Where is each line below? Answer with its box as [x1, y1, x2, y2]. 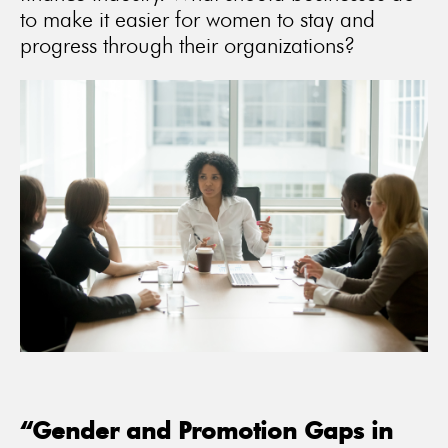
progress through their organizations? [20, 32, 355, 58]
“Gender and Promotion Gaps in [20, 414, 393, 445]
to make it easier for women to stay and [20, 6, 375, 32]
